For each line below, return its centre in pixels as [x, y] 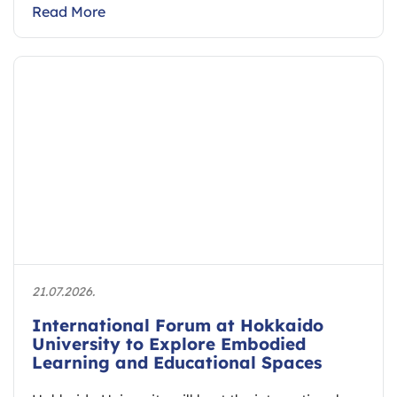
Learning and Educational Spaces [177, 362]
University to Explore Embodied [169, 343]
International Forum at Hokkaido [178, 325]
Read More [69, 11]
